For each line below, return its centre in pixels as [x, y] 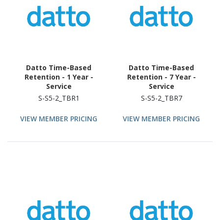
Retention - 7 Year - [161, 77]
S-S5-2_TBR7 [161, 98]
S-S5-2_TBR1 [59, 98]
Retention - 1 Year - [59, 77]
